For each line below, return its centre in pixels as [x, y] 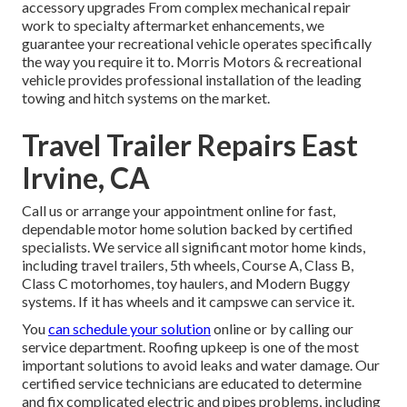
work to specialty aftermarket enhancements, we [173, 25]
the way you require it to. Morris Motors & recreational [192, 62]
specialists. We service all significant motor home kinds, [194, 247]
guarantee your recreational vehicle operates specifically [197, 44]
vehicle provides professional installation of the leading [192, 80]
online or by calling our [282, 329]
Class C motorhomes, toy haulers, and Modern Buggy [186, 283]
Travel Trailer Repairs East [190, 145]
